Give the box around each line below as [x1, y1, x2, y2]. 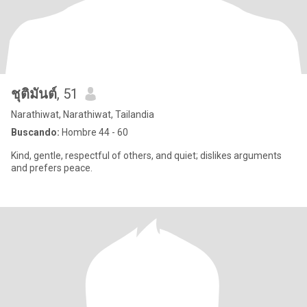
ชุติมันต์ [11, 86, 57, 102]
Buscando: [11, 127, 60, 138]
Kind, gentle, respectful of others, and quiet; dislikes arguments [11, 150, 282, 161]
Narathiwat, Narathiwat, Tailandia [11, 109, 154, 120]
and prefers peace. [11, 162, 93, 173]
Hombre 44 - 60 [60, 127, 128, 138]
